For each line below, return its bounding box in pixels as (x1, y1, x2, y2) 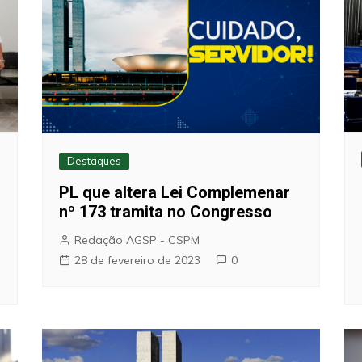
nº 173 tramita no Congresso (59, 202, 273, 222)
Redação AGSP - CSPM (74, 233, 200, 248)
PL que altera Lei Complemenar (59, 183, 291, 203)
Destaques (67, 154, 122, 168)
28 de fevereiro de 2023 (74, 253, 201, 268)
